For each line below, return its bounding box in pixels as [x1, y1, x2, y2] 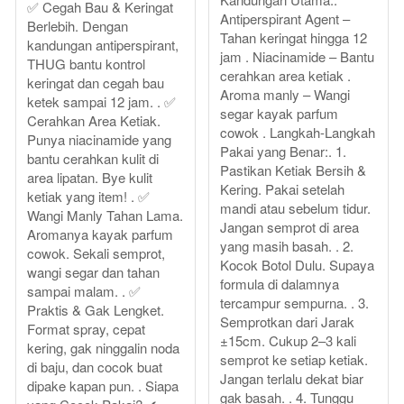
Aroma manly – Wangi [220, 85, 350, 105]
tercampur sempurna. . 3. [220, 293, 369, 313]
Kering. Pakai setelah [220, 179, 344, 199]
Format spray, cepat [27, 319, 145, 339]
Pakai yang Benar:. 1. [220, 142, 346, 161]
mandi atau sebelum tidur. [220, 198, 371, 218]
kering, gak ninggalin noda [27, 338, 179, 358]
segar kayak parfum [220, 104, 338, 124]
